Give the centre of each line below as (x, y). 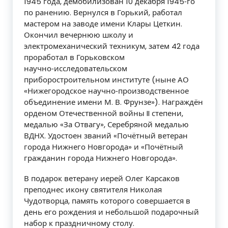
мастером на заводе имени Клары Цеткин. (103, 24)
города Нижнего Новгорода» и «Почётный (104, 147)
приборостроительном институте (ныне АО (106, 80)
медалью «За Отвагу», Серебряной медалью (106, 125)
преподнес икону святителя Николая (93, 190)
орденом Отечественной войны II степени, (104, 113)
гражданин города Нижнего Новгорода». (101, 158)
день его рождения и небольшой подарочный (111, 212)
